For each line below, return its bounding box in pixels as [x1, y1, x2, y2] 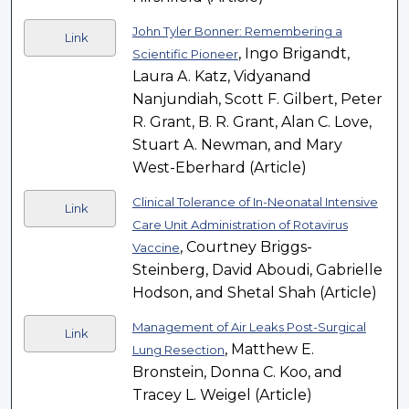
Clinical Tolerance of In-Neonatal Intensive [131, 194, 378, 210]
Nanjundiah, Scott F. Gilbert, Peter [131, 90, 383, 109]
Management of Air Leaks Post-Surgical [131, 320, 366, 335]
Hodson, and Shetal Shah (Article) [131, 284, 377, 302]
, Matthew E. [224, 341, 314, 359]
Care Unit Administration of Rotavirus [131, 217, 348, 233]
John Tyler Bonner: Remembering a [131, 24, 342, 39]
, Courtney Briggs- [179, 238, 312, 257]
